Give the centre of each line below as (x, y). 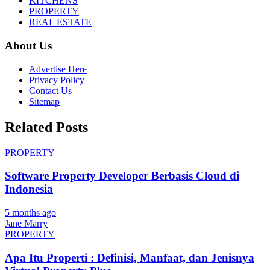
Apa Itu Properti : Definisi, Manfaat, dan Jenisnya (130, 257)
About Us (28, 46)
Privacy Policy (57, 80)
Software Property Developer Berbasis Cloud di (122, 176)
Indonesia (29, 189)
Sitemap (44, 101)
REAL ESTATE (60, 22)
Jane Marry (26, 224)
